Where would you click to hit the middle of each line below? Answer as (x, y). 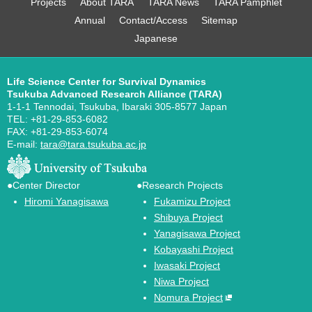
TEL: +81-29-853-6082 (57, 119)
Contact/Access (153, 20)
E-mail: (24, 144)
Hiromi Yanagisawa (67, 201)
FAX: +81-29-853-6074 (57, 131)
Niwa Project (181, 281)
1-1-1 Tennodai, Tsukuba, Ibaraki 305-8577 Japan (117, 106)
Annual (90, 20)
